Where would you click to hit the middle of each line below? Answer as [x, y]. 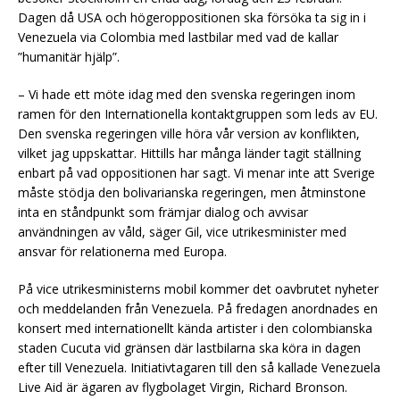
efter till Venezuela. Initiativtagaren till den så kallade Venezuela [199, 367]
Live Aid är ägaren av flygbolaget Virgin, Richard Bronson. [183, 387]
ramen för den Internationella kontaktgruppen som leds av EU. [198, 113]
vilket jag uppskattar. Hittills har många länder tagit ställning [189, 153]
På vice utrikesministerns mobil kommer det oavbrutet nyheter [198, 288]
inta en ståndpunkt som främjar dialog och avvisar [163, 212]
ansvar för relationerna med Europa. [122, 251]
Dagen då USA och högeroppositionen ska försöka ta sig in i [192, 17]
